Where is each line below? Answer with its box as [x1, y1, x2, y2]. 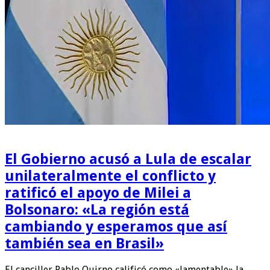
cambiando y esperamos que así [5, 218, 227, 235]
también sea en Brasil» [5, 234, 164, 252]
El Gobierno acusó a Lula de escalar [5, 150, 251, 168]
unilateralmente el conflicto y [5, 167, 216, 184]
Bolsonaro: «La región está [5, 201, 189, 218]
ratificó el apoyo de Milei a [5, 184, 191, 201]
